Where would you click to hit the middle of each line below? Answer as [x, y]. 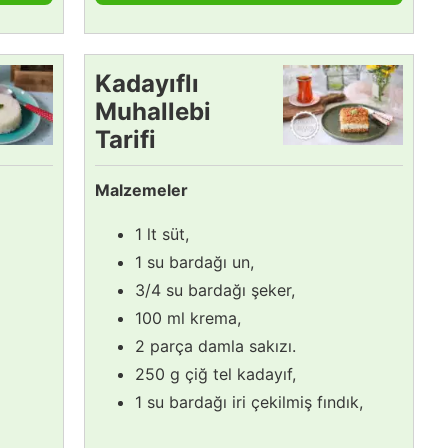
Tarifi [125, 139]
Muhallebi [153, 111]
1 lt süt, [162, 233]
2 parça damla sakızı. [215, 345]
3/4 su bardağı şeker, [215, 289]
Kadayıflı [147, 83]
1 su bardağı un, [194, 261]
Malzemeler [141, 189]
